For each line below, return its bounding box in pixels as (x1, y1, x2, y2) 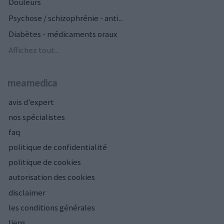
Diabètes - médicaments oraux (8, 28, 117, 40)
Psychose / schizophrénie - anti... (8, 12, 123, 23)
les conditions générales (8, 201, 95, 213)
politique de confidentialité (8, 141, 107, 153)
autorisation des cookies (8, 171, 95, 183)
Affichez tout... (8, 44, 59, 56)
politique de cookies (8, 156, 81, 168)
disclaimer (8, 186, 45, 198)
